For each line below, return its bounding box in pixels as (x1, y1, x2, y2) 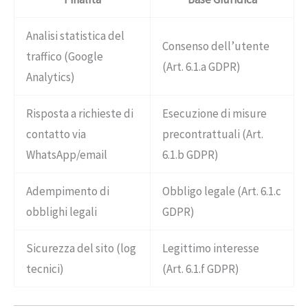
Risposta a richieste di (26, 106, 133, 122)
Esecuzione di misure (162, 106, 267, 122)
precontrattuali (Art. (162, 126, 263, 142)
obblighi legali (26, 204, 97, 220)
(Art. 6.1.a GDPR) (162, 59, 241, 75)
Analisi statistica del (26, 28, 124, 44)
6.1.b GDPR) (162, 147, 219, 163)
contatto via (26, 126, 86, 142)
